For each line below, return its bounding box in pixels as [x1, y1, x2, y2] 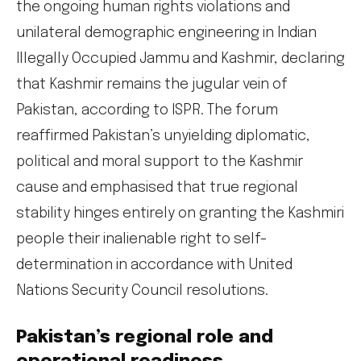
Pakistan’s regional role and [16, 329, 273, 347]
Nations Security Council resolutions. [16, 284, 268, 299]
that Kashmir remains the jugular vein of [16, 77, 288, 93]
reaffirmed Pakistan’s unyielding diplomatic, [16, 129, 310, 144]
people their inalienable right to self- [16, 232, 268, 247]
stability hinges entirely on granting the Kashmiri [16, 206, 344, 222]
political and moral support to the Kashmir [16, 155, 303, 170]
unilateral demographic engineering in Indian [16, 26, 317, 41]
